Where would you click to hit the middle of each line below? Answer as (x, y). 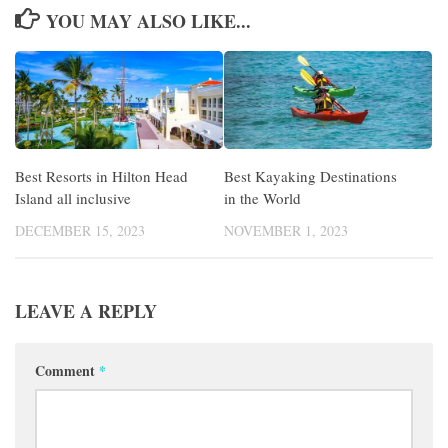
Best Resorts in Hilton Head (101, 175)
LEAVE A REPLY (86, 310)
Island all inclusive (73, 197)
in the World (262, 197)
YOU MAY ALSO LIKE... (148, 20)
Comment (67, 370)
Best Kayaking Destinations (310, 175)
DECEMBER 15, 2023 (80, 230)
